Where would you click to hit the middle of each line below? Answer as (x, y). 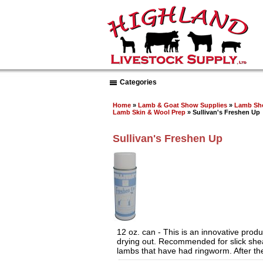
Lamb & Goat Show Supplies (183, 105)
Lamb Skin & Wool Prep (149, 112)
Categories (138, 82)
